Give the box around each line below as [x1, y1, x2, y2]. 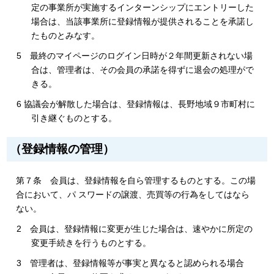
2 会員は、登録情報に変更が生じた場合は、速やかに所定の [17, 223, 253, 234]
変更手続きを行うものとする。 [31, 237, 152, 248]
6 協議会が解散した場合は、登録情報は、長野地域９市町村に [17, 99, 256, 109]
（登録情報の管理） [10, 143, 115, 156]
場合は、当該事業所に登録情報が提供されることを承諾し [31, 17, 254, 27]
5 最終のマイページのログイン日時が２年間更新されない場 [17, 51, 253, 61]
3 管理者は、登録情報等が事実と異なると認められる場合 [17, 257, 245, 268]
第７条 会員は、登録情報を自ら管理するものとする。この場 [16, 175, 256, 185]
